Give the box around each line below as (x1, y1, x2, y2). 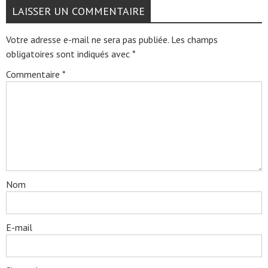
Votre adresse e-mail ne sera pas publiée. (6, 33, 169, 45)
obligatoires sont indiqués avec (6, 48, 132, 60)
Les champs (171, 33, 218, 45)
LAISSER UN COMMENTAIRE (12, 4, 145, 18)
